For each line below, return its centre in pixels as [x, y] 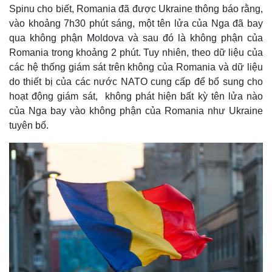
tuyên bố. [29, 125]
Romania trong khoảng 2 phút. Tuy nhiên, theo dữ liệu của [136, 53]
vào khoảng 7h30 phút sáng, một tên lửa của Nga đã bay [136, 23]
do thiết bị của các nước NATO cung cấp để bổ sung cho [136, 82]
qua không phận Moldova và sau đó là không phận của [136, 38]
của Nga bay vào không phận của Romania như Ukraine [136, 111]
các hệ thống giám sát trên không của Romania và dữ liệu [136, 67]
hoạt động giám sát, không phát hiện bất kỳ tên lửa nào [136, 96]
